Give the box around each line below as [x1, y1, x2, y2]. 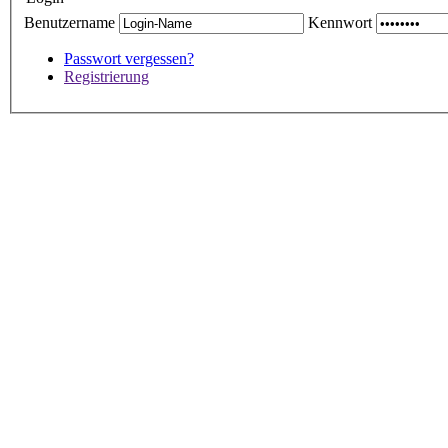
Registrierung [64, 67, 149, 85]
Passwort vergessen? [64, 49, 194, 67]
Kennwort [308, 13, 372, 31]
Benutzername [24, 13, 115, 31]
